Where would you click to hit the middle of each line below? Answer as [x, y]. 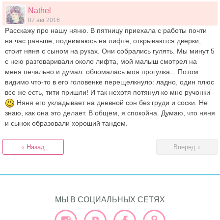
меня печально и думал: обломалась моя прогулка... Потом [102, 72]
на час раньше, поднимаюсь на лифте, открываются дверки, [103, 41]
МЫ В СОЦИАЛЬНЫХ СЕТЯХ [110, 200]
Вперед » [187, 147]
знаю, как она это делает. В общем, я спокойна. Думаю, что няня [110, 113]
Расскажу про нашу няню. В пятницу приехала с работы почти [106, 31]
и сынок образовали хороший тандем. [66, 124]
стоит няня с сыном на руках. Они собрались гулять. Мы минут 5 [110, 51]
